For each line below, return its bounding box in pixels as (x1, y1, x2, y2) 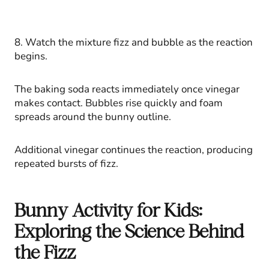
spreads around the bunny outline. (14, 109, 171, 124)
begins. (14, 49, 47, 63)
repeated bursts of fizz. (14, 156, 118, 171)
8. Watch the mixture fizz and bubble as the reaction (14, 35, 253, 49)
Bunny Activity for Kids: (14, 198, 202, 221)
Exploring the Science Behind (14, 219, 244, 242)
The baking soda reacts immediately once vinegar (14, 82, 240, 96)
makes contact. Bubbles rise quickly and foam (14, 95, 223, 110)
